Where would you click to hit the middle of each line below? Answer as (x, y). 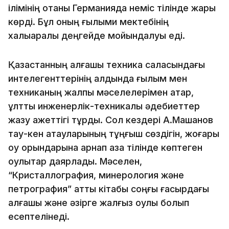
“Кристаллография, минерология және (96, 175)
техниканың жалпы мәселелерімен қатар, (101, 92)
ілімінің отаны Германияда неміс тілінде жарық (112, 8)
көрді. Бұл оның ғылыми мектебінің (88, 21)
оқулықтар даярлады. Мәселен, (75, 161)
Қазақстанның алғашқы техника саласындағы (107, 64)
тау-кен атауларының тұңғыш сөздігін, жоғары (114, 133)
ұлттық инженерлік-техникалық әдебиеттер (104, 106)
